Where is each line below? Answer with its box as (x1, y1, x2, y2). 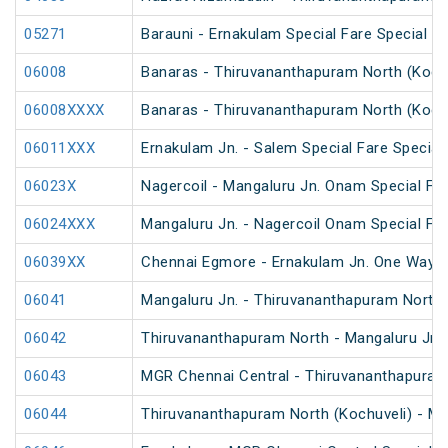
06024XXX (24, 215, 95, 234)
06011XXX (24, 139, 95, 158)
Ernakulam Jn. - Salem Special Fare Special (141, 139, 443, 158)
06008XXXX (24, 101, 105, 120)
